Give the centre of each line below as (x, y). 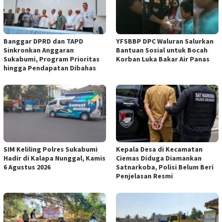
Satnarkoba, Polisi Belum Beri (165, 167)
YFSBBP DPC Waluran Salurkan (165, 41)
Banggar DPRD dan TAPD (43, 41)
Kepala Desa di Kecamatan (159, 149)
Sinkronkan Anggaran (39, 50)
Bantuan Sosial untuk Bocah (162, 50)
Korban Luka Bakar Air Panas (163, 59)
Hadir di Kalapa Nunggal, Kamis (55, 158)
